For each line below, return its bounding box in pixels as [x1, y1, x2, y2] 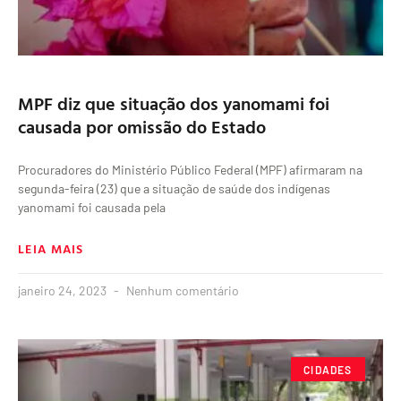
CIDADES [303, 363, 353, 376]
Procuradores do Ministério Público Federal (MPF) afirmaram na [18, 162, 363, 178]
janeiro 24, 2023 [18, 283, 109, 299]
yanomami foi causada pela [18, 200, 166, 216]
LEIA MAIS [18, 239, 84, 259]
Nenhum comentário [124, 283, 239, 299]
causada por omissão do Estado [18, 113, 266, 141]
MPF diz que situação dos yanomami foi [18, 90, 329, 117]
